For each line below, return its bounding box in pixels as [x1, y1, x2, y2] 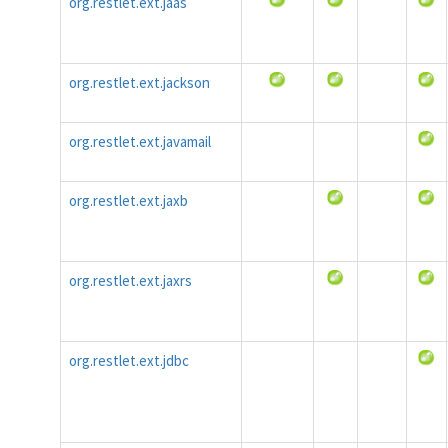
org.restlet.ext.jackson [69, 73, 210, 92]
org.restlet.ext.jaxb [69, 191, 188, 210]
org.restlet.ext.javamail [69, 132, 211, 151]
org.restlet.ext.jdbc [69, 351, 189, 370]
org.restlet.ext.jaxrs [69, 271, 192, 290]
